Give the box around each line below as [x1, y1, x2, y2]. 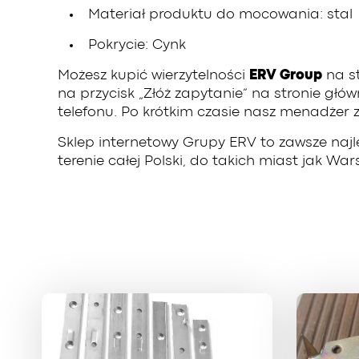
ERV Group [249, 70, 322, 82]
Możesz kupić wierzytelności [58, 70, 249, 82]
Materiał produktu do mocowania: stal [88, 9, 353, 21]
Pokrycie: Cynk [88, 39, 186, 51]
